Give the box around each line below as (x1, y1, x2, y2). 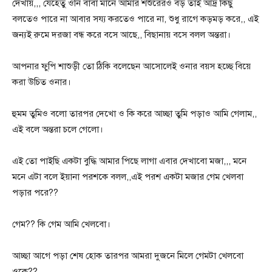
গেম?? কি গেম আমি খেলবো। (12, 219, 110, 230)
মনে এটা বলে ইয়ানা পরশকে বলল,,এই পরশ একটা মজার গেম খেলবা (12, 171, 243, 183)
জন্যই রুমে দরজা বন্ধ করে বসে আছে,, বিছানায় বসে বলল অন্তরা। (12, 29, 231, 41)
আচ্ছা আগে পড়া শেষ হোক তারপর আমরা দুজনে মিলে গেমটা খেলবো (12, 250, 243, 262)
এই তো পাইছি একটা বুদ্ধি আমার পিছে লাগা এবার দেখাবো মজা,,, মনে (12, 155, 246, 167)
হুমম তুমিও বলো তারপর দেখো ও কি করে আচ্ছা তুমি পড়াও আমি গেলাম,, (12, 108, 257, 120)
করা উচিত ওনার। (12, 76, 71, 88)
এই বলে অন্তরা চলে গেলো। (12, 124, 103, 135)
